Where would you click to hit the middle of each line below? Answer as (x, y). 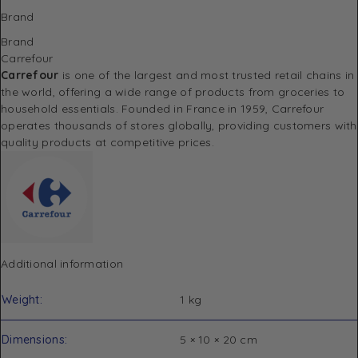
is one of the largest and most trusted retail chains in (207, 75)
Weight (21, 299)
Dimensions (33, 339)
